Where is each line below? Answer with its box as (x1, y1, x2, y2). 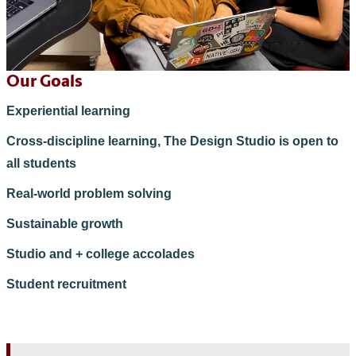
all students (6, 156, 76, 170)
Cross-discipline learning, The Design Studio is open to (6, 133, 339, 148)
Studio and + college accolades (6, 246, 195, 261)
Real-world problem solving (6, 186, 172, 200)
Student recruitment (6, 277, 126, 291)
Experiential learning (6, 103, 130, 118)
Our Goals (6, 73, 83, 91)
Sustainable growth (6, 216, 123, 230)
